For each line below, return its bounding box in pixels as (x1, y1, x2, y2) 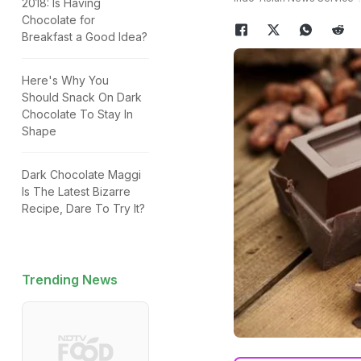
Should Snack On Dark (22, 90, 142, 104)
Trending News (22, 272, 118, 288)
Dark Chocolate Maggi (22, 168, 141, 181)
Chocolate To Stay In (22, 107, 133, 121)
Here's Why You (22, 73, 109, 87)
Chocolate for (22, 13, 95, 27)
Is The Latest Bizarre (22, 185, 131, 198)
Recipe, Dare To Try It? (22, 201, 145, 215)
